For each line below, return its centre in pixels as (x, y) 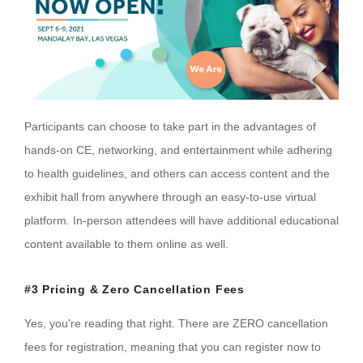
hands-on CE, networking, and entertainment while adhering (178, 149)
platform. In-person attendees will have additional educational (181, 220)
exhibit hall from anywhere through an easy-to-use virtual (170, 196)
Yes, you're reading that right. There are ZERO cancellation (176, 323)
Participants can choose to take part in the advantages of (170, 126)
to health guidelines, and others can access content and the (177, 173)
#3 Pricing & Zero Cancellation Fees (135, 289)
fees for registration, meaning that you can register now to (173, 346)
